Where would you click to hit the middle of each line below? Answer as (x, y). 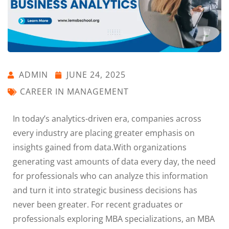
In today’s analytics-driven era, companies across (107, 119)
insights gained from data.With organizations (100, 147)
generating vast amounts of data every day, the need (114, 162)
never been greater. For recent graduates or (98, 205)
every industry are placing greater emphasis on (104, 133)
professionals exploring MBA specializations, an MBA (114, 219)
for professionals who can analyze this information (110, 176)
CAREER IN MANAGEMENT (74, 92)
